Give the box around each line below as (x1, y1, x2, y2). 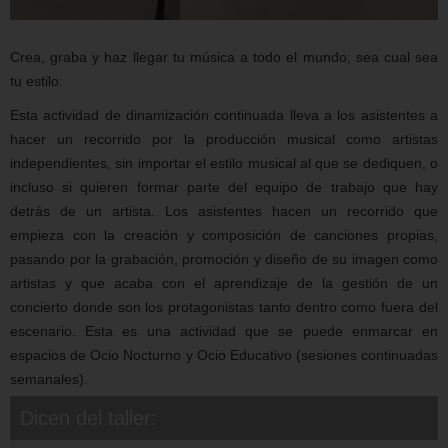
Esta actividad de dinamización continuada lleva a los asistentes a (10, 106, 438, 123)
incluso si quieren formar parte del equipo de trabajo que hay (10, 178, 438, 195)
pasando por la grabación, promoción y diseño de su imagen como (10, 250, 438, 267)
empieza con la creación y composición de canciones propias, (10, 226, 438, 243)
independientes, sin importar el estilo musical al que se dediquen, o (10, 154, 438, 171)
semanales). (10, 370, 88, 387)
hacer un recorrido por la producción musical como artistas (10, 130, 438, 147)
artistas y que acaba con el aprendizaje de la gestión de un (10, 274, 438, 291)
